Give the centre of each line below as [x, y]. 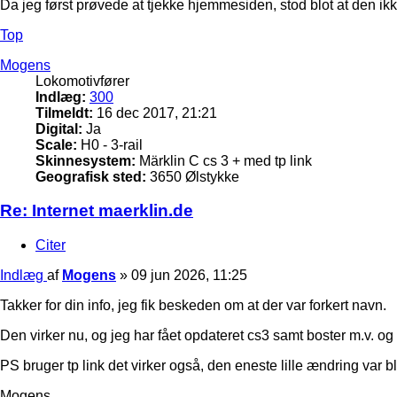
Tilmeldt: [64, 113]
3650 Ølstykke [193, 176]
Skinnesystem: [86, 160]
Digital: [59, 128]
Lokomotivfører [82, 81]
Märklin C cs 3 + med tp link [224, 160]
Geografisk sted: [91, 176]
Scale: [56, 144]
